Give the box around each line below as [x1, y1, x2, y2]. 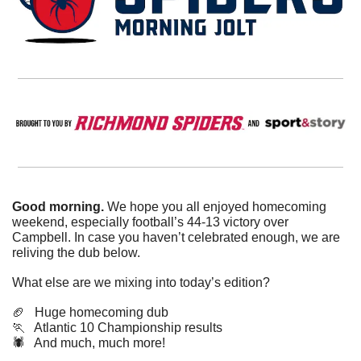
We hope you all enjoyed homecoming [107, 200, 326, 214]
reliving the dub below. [12, 246, 143, 260]
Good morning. [12, 200, 107, 214]
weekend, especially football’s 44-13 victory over [12, 215, 288, 230]
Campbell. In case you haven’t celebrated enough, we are [12, 230, 340, 245]
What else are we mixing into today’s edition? [12, 276, 270, 290]
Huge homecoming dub [25, 305, 168, 320]
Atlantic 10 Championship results [25, 321, 222, 335]
